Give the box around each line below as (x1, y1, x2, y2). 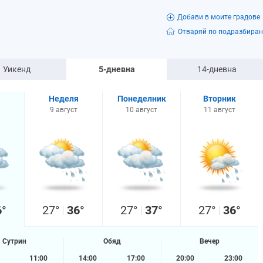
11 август (204, 106, 235, 114)
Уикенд (3, 65, 31, 74)
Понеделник (117, 94, 166, 103)
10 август (126, 106, 157, 114)
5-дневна (98, 65, 135, 74)
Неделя (48, 94, 79, 103)
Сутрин (2, 237, 26, 245)
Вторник (203, 94, 236, 103)
